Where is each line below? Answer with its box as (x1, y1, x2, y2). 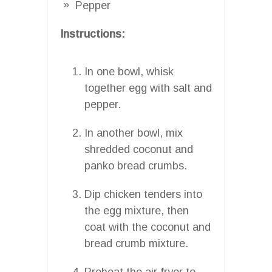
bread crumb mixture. (84, 237, 188, 250)
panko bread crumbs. (84, 159, 187, 172)
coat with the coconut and (84, 220, 211, 233)
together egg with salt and (84, 81, 212, 94)
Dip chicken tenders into (84, 188, 202, 200)
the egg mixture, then (84, 204, 189, 217)
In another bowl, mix (84, 126, 183, 139)
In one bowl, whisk (84, 65, 174, 78)
